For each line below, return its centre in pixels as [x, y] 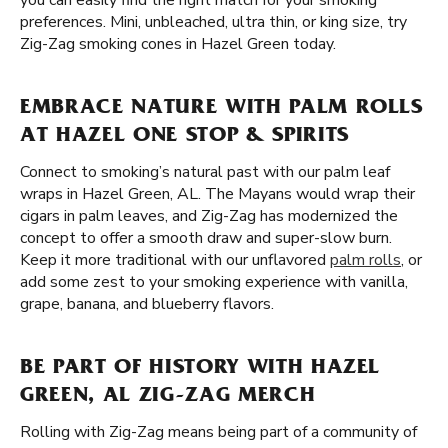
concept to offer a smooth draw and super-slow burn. [206, 238]
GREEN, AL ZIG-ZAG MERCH [168, 397]
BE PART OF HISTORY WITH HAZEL [200, 369]
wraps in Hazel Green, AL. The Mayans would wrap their [217, 194]
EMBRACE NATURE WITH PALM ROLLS [221, 109]
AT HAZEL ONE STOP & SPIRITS [184, 137]
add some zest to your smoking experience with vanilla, [214, 282]
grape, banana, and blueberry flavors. [147, 304]
